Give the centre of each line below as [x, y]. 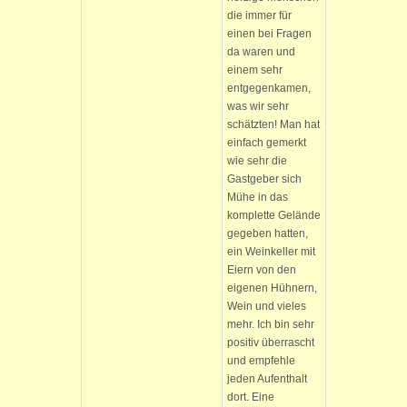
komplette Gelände [274, 215]
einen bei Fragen [269, 34]
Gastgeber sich [264, 179]
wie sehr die [257, 161]
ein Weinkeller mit [271, 252]
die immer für [259, 15]
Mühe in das [258, 197]
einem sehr [255, 70]
